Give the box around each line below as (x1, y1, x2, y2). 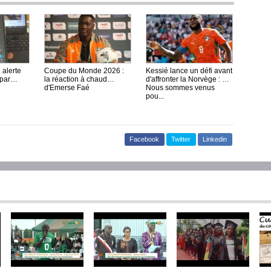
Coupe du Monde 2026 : (44, 67, 124, 75)
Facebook (129, 135, 160, 143)
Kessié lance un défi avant (146, 67, 232, 75)
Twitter (171, 135, 191, 143)
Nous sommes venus (146, 83, 215, 92)
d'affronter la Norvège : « (146, 75, 226, 83)
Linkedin (203, 135, 227, 143)
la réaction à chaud (44, 75, 107, 83)
